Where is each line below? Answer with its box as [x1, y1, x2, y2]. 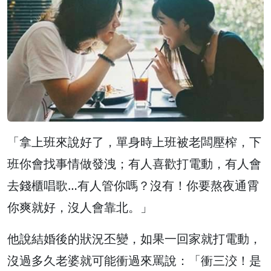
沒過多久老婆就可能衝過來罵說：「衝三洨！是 [7, 252, 261, 269]
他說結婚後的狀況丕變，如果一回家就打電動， [7, 230, 261, 247]
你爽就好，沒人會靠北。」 [7, 199, 152, 216]
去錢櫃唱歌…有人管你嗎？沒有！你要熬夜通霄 [7, 177, 259, 194]
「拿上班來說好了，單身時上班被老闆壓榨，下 [7, 134, 261, 151]
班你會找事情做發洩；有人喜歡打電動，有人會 [7, 155, 261, 172]
